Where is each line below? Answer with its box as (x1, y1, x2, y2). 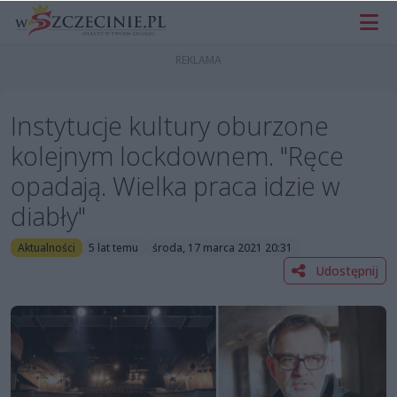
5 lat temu (89, 239, 139, 255)
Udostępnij (312, 261, 378, 279)
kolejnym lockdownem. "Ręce (11, 138, 344, 174)
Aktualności (17, 239, 75, 255)
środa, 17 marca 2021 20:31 (152, 239, 292, 255)
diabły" (11, 198, 86, 234)
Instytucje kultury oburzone (11, 108, 329, 144)
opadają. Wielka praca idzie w (11, 168, 340, 204)
